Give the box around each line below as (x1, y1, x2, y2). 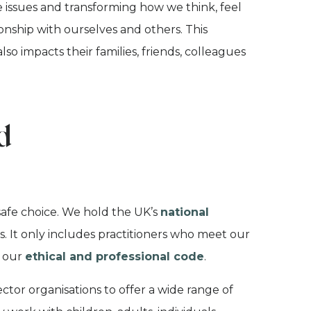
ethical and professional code (25, 250, 204, 263)
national (160, 205, 209, 219)
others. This (144, 23, 208, 36)
